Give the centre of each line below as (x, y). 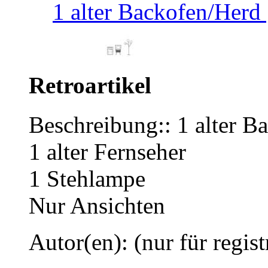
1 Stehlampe (87, 179)
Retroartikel (90, 86)
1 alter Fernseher (107, 152)
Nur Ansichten (97, 206)
